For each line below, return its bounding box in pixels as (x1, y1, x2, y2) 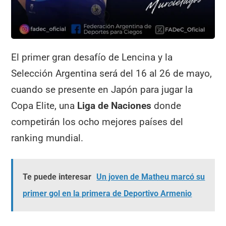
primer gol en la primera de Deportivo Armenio (23, 188, 192, 198)
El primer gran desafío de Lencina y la (11, 51, 173, 64)
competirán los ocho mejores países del (11, 116, 184, 128)
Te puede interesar (23, 172, 92, 182)
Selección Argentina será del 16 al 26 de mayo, (11, 68, 212, 80)
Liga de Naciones (77, 100, 154, 112)
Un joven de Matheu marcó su (96, 172, 205, 182)
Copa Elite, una (11, 100, 78, 112)
